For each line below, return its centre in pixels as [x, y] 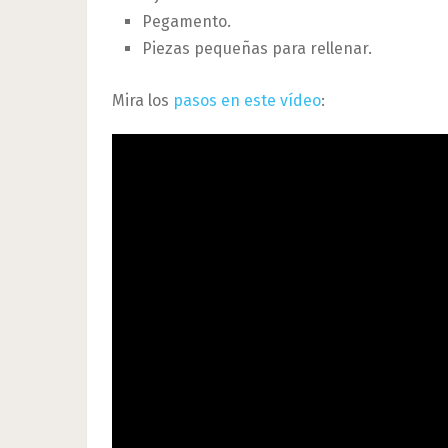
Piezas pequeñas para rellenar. [257, 48]
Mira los [142, 100]
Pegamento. [187, 21]
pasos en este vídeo [247, 100]
